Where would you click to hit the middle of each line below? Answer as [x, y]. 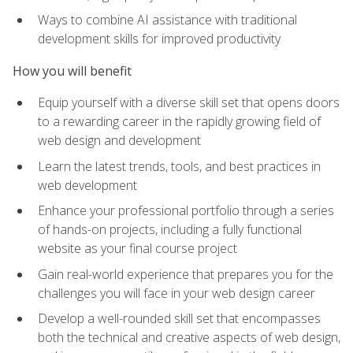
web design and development [119, 141]
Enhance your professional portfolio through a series [186, 211]
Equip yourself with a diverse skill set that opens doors [189, 103]
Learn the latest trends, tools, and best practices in [179, 166]
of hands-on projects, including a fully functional [170, 230]
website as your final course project [137, 249]
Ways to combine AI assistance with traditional [167, 20]
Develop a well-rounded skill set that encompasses [179, 319]
